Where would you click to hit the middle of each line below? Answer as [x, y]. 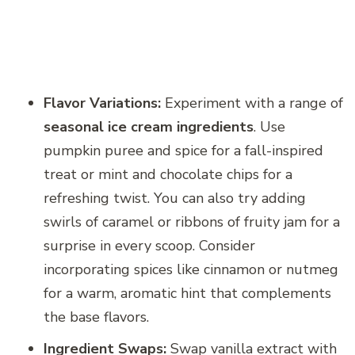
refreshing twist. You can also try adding [175, 198]
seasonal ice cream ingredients [149, 127]
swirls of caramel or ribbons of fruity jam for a [192, 222]
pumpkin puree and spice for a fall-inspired [183, 151]
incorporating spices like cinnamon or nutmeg [191, 270]
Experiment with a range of [252, 103]
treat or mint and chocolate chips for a [168, 175]
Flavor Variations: [102, 103]
